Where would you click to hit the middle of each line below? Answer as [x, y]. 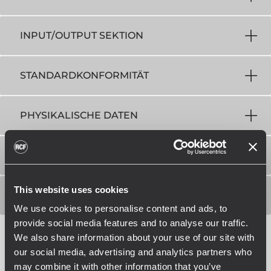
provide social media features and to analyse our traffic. [131, 223]
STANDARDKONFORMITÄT [84, 75]
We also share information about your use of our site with [134, 237]
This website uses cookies [71, 189]
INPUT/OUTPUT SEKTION [82, 35]
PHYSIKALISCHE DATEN [79, 115]
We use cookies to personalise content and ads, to [121, 208]
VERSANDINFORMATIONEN [88, 195]
